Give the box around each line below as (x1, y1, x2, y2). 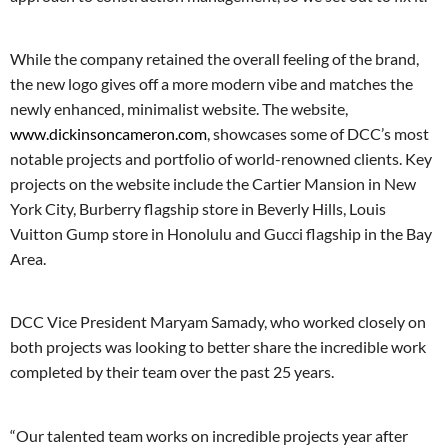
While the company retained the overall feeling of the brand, (10, 48, 419, 68)
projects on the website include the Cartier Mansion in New (10, 173, 416, 193)
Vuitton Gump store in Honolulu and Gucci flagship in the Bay (10, 223, 432, 243)
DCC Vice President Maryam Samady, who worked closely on (10, 312, 426, 332)
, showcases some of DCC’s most (207, 123, 429, 143)
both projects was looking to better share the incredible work (10, 337, 426, 357)
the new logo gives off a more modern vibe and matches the (10, 73, 413, 93)
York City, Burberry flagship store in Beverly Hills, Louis (10, 198, 386, 218)
